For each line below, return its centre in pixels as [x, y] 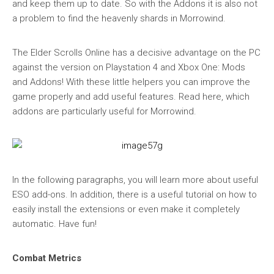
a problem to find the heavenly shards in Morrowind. [119, 18]
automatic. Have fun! [54, 224]
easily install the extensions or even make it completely [126, 209]
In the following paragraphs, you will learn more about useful [135, 180]
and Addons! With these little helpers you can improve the [131, 82]
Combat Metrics [47, 258]
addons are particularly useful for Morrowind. [104, 111]
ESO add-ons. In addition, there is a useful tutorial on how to [135, 194]
